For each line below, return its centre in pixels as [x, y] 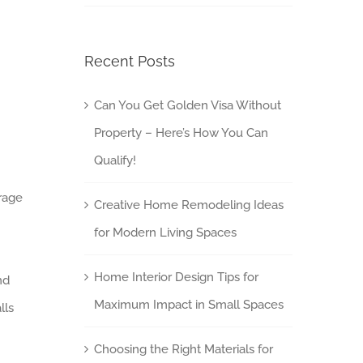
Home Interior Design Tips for [176, 277]
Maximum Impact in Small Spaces [188, 304]
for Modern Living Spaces [165, 232]
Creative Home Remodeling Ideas [188, 205]
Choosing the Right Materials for [183, 349]
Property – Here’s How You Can [181, 132]
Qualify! [115, 160]
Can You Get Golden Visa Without [187, 105]
